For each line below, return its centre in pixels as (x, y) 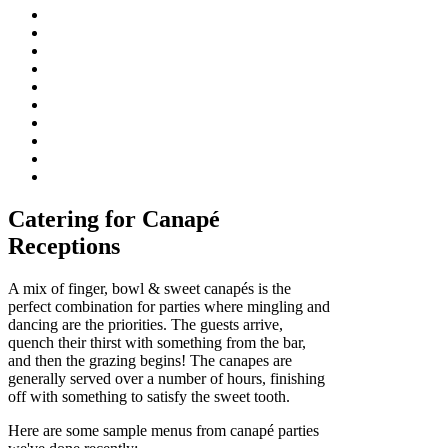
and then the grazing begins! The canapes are (150, 360)
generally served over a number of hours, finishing (166, 378)
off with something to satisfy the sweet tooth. (149, 396)
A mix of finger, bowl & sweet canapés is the (149, 288)
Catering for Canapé (114, 218)
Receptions (64, 245)
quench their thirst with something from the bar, (157, 342)
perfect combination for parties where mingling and (169, 306)
